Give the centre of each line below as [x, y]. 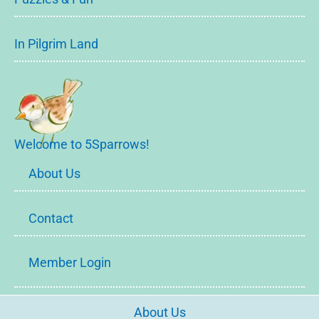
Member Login [70, 263]
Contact [51, 218]
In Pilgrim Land [56, 43]
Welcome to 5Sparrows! [82, 144]
